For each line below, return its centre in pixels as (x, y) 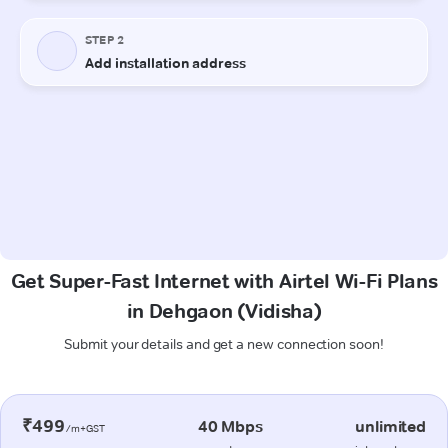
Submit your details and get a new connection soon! (224, 343)
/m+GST (85, 428)
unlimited (390, 426)
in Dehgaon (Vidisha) (224, 310)
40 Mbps (230, 426)
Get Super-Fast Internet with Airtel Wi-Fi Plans (224, 280)
